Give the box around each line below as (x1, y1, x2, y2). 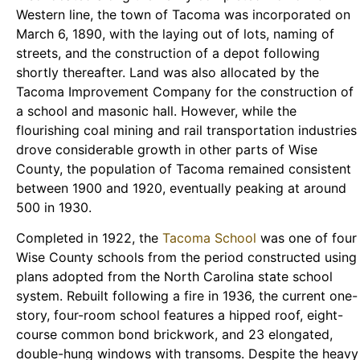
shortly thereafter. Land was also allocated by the (16, 64, 319, 81)
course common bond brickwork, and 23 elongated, (16, 326, 333, 343)
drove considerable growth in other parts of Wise (16, 141, 317, 158)
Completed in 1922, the (16, 230, 162, 247)
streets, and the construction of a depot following (16, 45, 320, 62)
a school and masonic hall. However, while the (16, 103, 297, 120)
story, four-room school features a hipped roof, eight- (16, 307, 343, 324)
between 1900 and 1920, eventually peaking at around (16, 180, 346, 197)
